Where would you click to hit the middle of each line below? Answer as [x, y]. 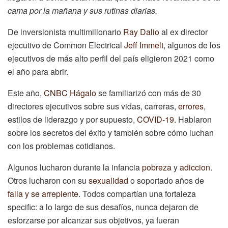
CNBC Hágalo [70, 93]
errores [191, 106]
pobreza [157, 167]
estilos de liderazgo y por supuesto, [72, 119]
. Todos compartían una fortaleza [137, 193]
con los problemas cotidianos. [61, 146]
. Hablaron [193, 119]
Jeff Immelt [144, 45]
